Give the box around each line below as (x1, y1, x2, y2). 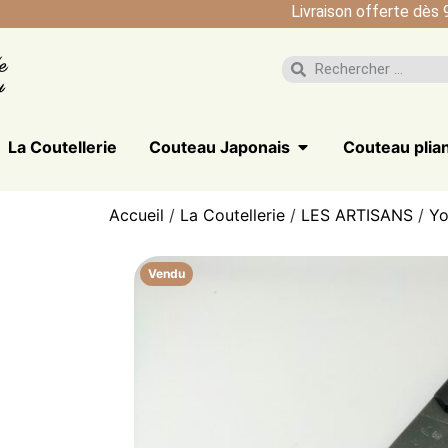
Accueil (109, 205, 165, 226)
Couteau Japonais (149, 137, 291, 158)
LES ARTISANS (301, 205, 414, 226)
